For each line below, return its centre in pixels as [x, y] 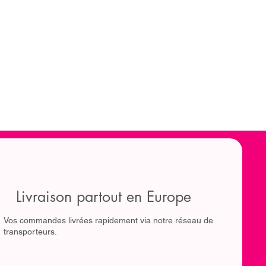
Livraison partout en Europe [103, 196]
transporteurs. [31, 231]
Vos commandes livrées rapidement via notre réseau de [109, 220]
